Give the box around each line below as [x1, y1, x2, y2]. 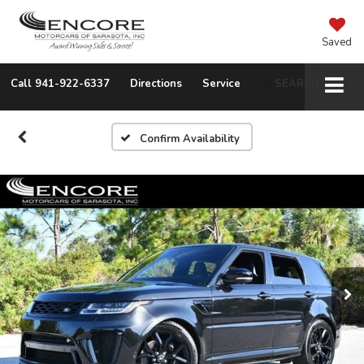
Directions [130, 76, 182, 91]
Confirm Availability [139, 132, 240, 147]
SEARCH [275, 76, 319, 91]
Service [202, 76, 240, 91]
